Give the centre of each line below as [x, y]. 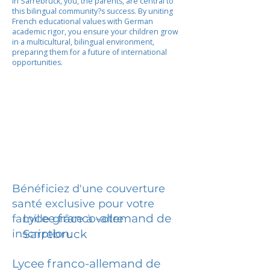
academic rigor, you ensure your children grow [95, 32]
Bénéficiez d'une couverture [89, 188]
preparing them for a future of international [89, 52]
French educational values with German [83, 21]
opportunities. [37, 62]
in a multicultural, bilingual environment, [83, 42]
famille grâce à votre [68, 218]
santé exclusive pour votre [83, 203]
